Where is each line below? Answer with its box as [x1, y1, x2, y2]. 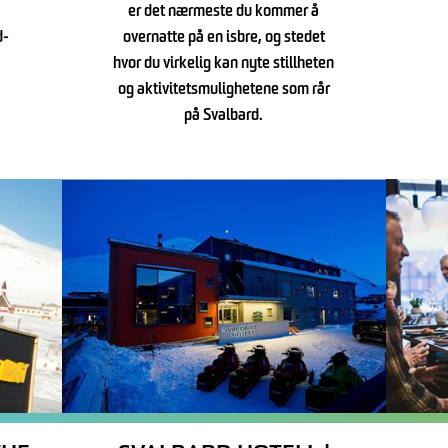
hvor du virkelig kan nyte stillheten [113, 56, 335, 73]
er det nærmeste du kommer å [128, 4, 320, 21]
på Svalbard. [184, 108, 264, 125]
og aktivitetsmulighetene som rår [117, 82, 330, 99]
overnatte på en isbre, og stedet [122, 30, 325, 47]
